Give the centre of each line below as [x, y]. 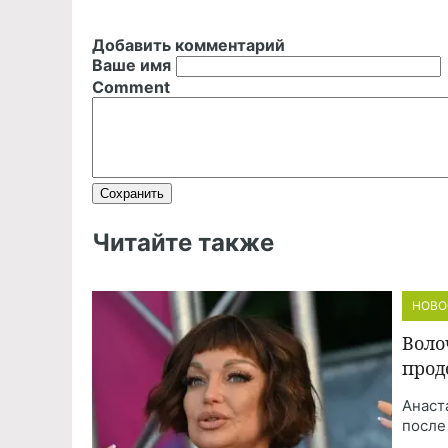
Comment [131, 87]
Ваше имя [131, 65]
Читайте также [183, 242]
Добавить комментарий [188, 45]
